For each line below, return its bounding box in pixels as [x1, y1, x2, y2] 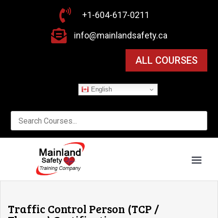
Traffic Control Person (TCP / [8, 201, 159, 217]
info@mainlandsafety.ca [73, 30, 167, 40]
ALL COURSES [135, 54, 198, 66]
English [89, 85, 112, 93]
